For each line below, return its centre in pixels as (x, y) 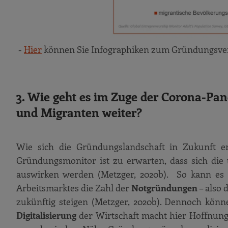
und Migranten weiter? (79, 112)
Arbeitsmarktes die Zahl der (74, 188)
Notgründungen (164, 188)
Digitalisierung (46, 215)
